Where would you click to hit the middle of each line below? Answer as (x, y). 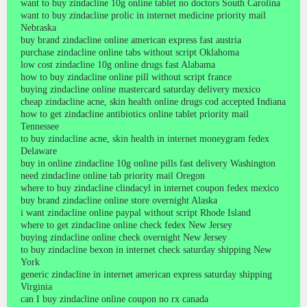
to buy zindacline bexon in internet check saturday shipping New (146, 249)
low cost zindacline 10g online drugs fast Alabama (118, 64)
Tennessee (40, 126)
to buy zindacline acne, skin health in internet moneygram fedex (145, 138)
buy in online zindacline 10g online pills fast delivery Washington (148, 163)
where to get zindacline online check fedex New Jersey (126, 225)
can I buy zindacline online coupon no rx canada (114, 299)
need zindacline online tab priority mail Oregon (113, 175)
